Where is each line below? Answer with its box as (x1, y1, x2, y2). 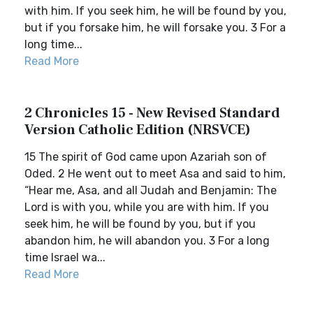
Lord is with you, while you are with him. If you (24, 201, 269, 214)
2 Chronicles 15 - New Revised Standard (24, 104, 280, 122)
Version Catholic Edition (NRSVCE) (24, 121, 251, 139)
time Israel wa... (24, 251, 105, 264)
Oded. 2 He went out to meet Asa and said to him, (24, 167, 286, 180)
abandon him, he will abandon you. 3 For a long (24, 234, 270, 247)
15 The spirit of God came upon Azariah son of (24, 150, 267, 163)
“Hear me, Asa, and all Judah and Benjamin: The (24, 184, 277, 197)
